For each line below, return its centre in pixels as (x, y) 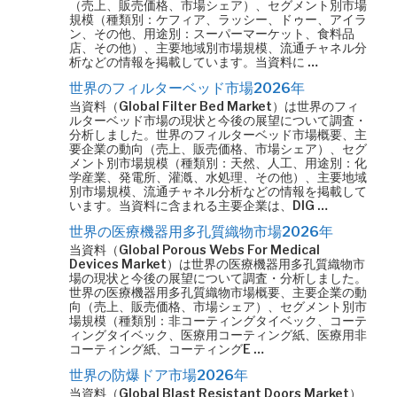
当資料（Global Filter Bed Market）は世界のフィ (214, 106)
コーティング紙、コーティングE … (167, 349)
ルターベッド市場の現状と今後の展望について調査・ (218, 120)
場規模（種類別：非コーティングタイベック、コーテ (218, 320)
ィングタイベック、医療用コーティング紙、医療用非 (218, 335)
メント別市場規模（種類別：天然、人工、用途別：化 (218, 163)
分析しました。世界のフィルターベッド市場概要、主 (218, 134)
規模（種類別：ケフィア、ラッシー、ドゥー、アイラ (218, 19)
